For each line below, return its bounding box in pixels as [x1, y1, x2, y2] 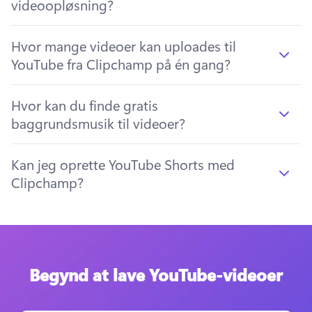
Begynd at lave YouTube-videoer [29, 263, 283, 286]
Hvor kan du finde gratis [11, 95, 158, 115]
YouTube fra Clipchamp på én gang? [11, 54, 231, 74]
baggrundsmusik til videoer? [11, 114, 185, 133]
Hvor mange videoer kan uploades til [11, 36, 236, 56]
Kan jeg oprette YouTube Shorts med [11, 155, 235, 174]
